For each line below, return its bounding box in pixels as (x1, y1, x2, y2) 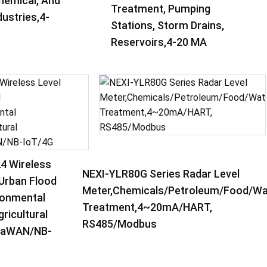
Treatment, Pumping (111, 2, 211, 15)
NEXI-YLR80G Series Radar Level (82, 167, 240, 180)
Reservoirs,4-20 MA (111, 36, 207, 48)
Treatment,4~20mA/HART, (82, 200, 213, 213)
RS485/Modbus (82, 217, 157, 230)
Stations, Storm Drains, (111, 19, 225, 32)
